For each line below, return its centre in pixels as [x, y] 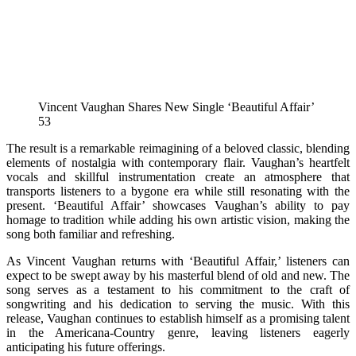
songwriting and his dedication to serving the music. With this [178, 304]
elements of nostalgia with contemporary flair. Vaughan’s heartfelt [178, 162]
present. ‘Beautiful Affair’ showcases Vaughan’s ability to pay [178, 205]
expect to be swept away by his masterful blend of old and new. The [178, 275]
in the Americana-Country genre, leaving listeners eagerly [178, 332]
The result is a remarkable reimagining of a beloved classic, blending [178, 148]
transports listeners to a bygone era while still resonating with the [178, 191]
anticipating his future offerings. [86, 346]
